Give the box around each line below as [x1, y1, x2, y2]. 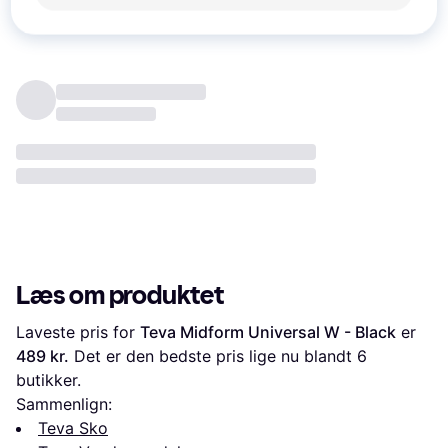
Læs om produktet [16, 280, 224, 312]
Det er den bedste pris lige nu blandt [69, 346, 357, 367]
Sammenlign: [16, 394, 112, 415]
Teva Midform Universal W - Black [140, 322, 396, 343]
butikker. [16, 370, 81, 391]
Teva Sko [38, 418, 108, 439]
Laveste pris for [16, 322, 140, 343]
